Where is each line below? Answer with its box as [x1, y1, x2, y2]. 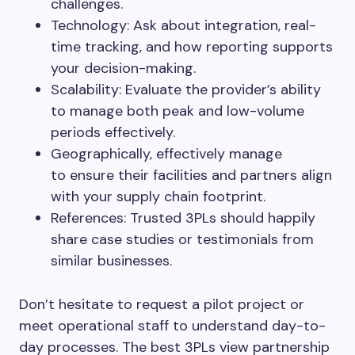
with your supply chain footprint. [51, 187, 265, 206]
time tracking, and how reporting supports [51, 37, 333, 56]
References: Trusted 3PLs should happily [51, 208, 315, 227]
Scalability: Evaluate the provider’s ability [51, 80, 321, 99]
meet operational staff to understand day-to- [19, 316, 326, 335]
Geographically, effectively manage [51, 144, 282, 163]
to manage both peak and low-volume [51, 101, 304, 120]
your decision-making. [51, 59, 196, 78]
